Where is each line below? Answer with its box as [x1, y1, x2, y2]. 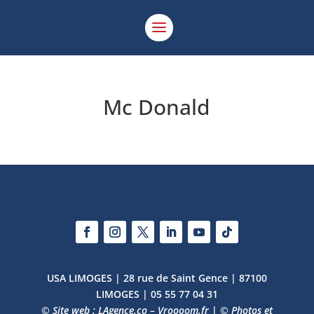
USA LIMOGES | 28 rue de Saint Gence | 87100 [46, 271, 267, 285]
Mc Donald [103, 93, 211, 121]
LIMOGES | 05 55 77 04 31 [95, 287, 218, 301]
